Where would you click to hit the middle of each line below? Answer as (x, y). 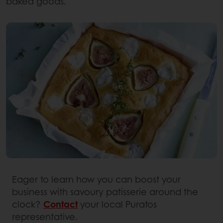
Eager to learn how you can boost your (96, 179)
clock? (28, 204)
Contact (60, 204)
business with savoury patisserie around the (105, 191)
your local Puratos (117, 204)
